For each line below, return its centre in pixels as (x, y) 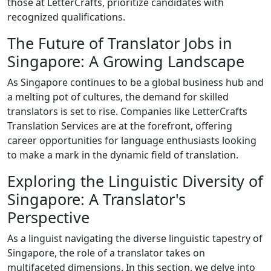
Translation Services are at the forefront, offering (120, 126)
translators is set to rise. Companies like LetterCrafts (127, 111)
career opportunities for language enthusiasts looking (132, 140)
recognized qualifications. (66, 17)
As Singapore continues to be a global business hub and (135, 82)
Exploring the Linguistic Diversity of (135, 181)
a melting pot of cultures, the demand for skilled (118, 96)
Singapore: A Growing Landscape (126, 61)
